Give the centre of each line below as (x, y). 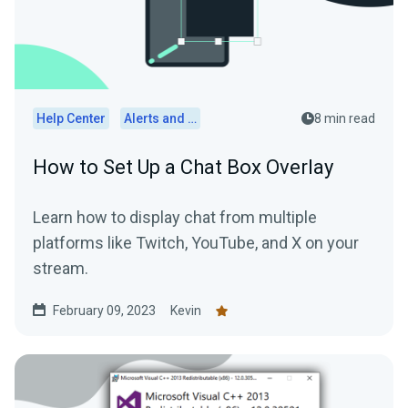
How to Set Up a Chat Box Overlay (183, 168)
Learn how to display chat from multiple (175, 218)
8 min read (345, 119)
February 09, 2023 (104, 311)
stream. (61, 269)
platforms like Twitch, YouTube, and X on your (196, 243)
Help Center (71, 119)
